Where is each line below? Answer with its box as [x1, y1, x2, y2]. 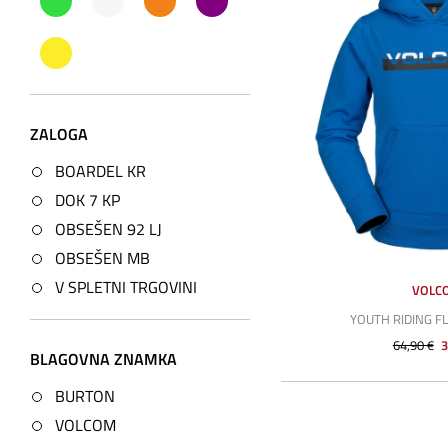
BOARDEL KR [55, 159, 146, 184]
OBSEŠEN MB [55, 246, 150, 271]
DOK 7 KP [55, 188, 120, 213]
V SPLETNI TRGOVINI [55, 275, 197, 300]
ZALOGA [30, 122, 88, 147]
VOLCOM [55, 413, 116, 438]
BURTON [55, 384, 115, 409]
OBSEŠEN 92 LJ [55, 217, 162, 242]
